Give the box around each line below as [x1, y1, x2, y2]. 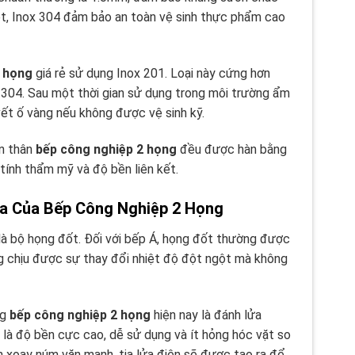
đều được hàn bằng [177, 142, 287, 158]
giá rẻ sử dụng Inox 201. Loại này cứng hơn [32, 66, 270, 82]
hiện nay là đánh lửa [151, 307, 261, 323]
